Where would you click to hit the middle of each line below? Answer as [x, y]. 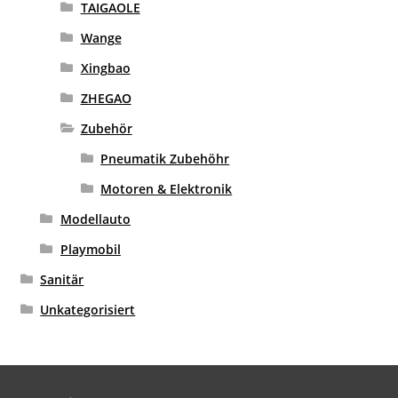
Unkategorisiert [88, 310]
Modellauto [95, 219]
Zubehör [106, 129]
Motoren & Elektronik [167, 189]
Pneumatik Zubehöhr [165, 159]
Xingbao [105, 68]
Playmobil [90, 250]
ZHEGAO [106, 99]
